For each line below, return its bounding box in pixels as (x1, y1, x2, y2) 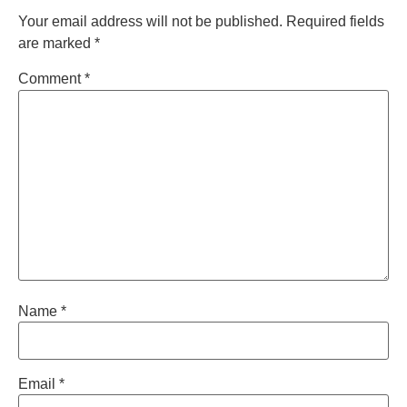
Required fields (286, 14, 384, 30)
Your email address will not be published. (18, 14, 283, 30)
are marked (18, 35, 94, 52)
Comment (18, 71, 84, 87)
